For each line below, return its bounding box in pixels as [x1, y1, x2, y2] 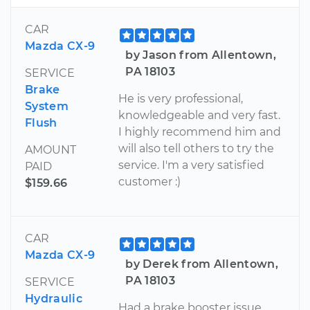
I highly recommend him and [118, 125, 282, 138]
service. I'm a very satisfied [118, 158, 265, 172]
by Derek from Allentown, [125, 257, 279, 271]
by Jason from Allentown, [125, 48, 277, 62]
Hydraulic [25, 291, 82, 305]
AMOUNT [25, 143, 76, 156]
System [25, 99, 69, 113]
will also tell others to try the [118, 141, 275, 155]
